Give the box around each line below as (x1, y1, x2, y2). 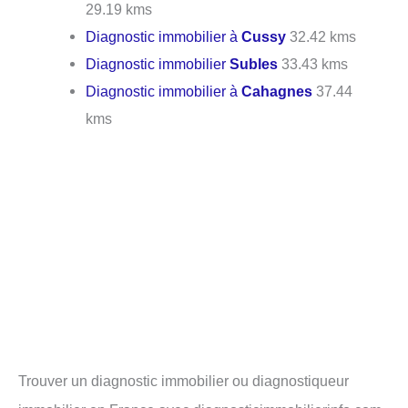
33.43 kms (278, 56, 349, 73)
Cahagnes (241, 83, 313, 100)
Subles (229, 56, 279, 73)
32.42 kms (286, 28, 357, 46)
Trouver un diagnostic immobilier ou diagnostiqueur (18, 372, 349, 389)
